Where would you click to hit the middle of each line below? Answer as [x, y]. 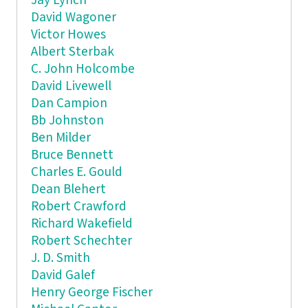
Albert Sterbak [72, 52]
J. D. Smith [60, 258]
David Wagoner [73, 17]
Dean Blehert [68, 189]
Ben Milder [60, 137]
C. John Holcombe [82, 69]
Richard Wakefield [81, 223]
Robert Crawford [78, 206]
